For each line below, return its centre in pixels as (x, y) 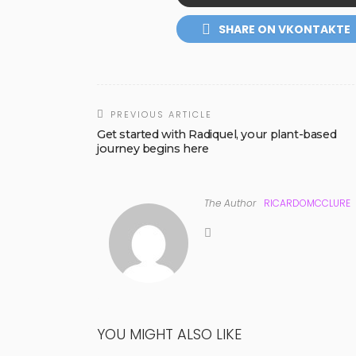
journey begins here (153, 149)
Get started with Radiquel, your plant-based (217, 135)
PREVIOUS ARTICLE (161, 115)
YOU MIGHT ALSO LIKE (169, 335)
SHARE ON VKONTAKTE (284, 30)
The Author (230, 203)
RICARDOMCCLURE (307, 203)
